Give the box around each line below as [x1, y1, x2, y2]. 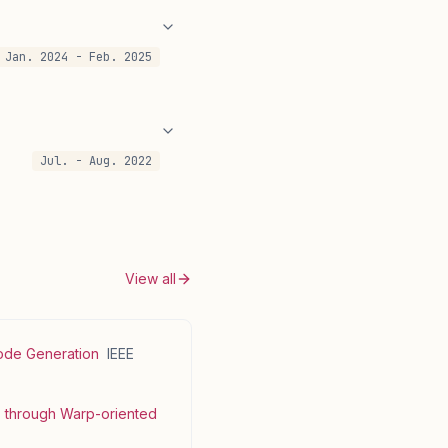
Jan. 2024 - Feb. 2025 [5, 49, 152, 65]
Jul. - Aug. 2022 [40, 153, 152, 169]
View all [125, 270, 176, 287]
